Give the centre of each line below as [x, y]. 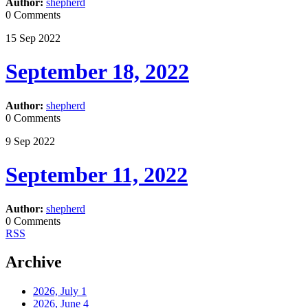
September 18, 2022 [97, 72]
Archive [34, 262]
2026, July [57, 291]
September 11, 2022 [97, 175]
